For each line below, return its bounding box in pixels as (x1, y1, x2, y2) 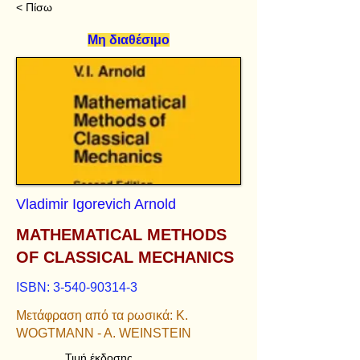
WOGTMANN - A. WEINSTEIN (16, 326, 191, 340)
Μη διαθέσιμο (88, 33, 170, 47)
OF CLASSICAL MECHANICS (16, 248, 234, 266)
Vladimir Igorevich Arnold (16, 196, 176, 212)
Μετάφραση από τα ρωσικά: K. (16, 309, 188, 322)
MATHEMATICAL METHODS (16, 226, 227, 243)
